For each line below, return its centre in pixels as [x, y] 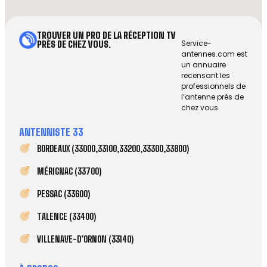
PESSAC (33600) [63, 194]
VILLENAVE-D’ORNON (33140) [85, 239]
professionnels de [214, 86]
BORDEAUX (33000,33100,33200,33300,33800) [113, 148]
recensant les [206, 75]
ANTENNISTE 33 [51, 132]
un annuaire [204, 65]
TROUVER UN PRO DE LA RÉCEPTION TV [107, 35]
